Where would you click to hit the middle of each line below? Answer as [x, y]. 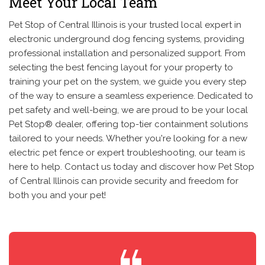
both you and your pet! [57, 195]
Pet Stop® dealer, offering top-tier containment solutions [128, 125]
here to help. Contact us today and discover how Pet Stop [132, 167]
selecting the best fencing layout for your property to [121, 68]
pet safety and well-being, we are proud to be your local [128, 110]
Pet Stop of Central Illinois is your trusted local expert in [125, 25]
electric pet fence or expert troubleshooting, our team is [127, 153]
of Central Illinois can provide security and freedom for [124, 181]
